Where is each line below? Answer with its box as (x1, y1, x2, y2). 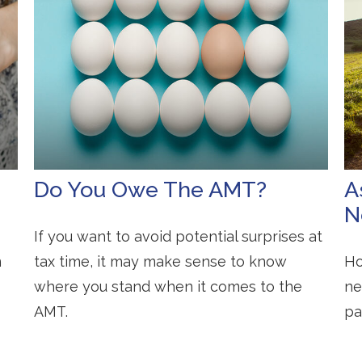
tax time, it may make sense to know (34, 252, 288, 270)
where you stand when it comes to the (34, 277, 303, 295)
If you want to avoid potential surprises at (34, 227, 323, 245)
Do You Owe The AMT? (34, 176, 267, 202)
